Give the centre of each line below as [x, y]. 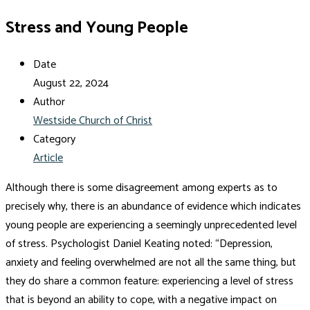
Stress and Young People [97, 28]
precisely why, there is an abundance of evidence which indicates [153, 206]
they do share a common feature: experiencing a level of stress [149, 281]
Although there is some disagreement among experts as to [142, 188]
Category [54, 139]
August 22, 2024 [71, 83]
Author [49, 102]
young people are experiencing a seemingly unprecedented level [151, 225]
